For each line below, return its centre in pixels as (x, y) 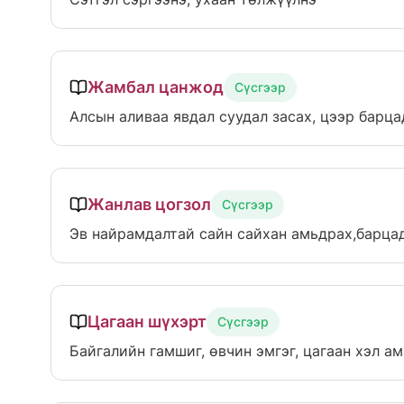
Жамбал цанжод (156, 87)
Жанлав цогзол (149, 205)
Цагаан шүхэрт (147, 322)
